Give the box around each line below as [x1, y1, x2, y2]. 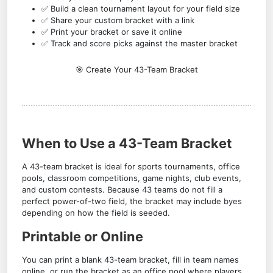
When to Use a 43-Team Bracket [22, 135, 232, 151]
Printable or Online [22, 229, 143, 244]
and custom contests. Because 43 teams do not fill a [22, 185, 222, 194]
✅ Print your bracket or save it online [41, 27, 182, 37]
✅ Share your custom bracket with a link [41, 15, 194, 25]
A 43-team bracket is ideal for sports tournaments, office [22, 161, 240, 171]
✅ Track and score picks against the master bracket [41, 38, 238, 48]
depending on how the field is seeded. [22, 208, 170, 218]
